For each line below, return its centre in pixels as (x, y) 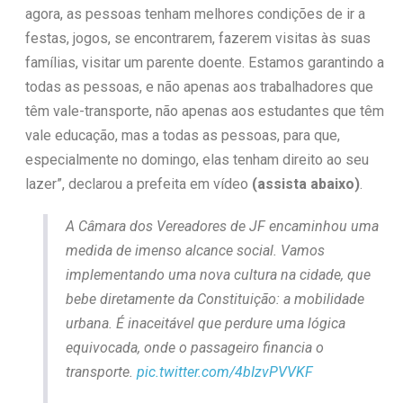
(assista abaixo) (305, 184)
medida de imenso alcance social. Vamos (195, 250)
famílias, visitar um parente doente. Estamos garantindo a (204, 62)
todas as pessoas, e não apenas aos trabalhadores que (199, 86)
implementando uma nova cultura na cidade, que (218, 274)
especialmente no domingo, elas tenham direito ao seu (197, 159)
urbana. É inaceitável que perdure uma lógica (205, 323)
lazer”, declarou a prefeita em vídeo (138, 184)
